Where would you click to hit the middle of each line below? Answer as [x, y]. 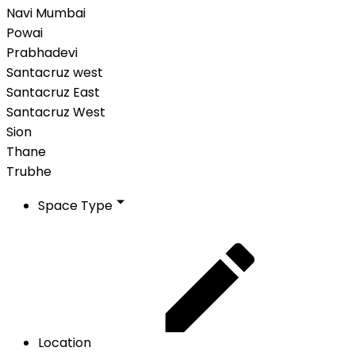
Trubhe [29, 171]
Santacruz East [53, 92]
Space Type [75, 205]
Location [65, 342]
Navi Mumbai [46, 13]
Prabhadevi [42, 52]
